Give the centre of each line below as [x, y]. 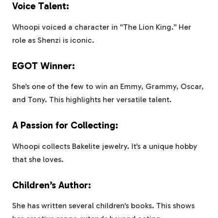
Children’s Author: [53, 185]
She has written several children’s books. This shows [103, 206]
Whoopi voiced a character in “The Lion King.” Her [102, 27]
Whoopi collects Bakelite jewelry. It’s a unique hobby [105, 146]
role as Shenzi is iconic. [54, 40]
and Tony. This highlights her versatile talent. [93, 100]
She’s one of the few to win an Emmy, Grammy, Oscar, [108, 87]
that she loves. [39, 159]
